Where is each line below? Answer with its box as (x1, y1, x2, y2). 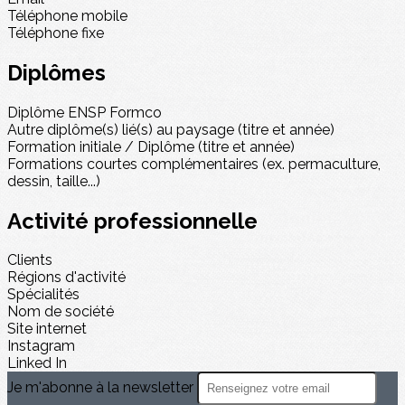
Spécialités (7, 286, 80, 304)
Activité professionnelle (7, 207, 258, 234)
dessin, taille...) (7, 172, 100, 190)
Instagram (7, 337, 75, 355)
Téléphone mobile (7, 6, 127, 24)
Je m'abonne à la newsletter (7, 379, 197, 397)
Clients (7, 251, 52, 269)
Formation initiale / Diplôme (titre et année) (7, 137, 295, 155)
